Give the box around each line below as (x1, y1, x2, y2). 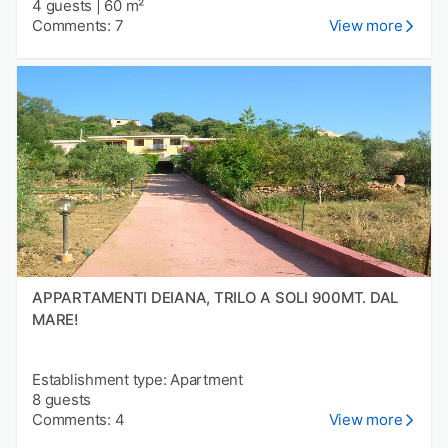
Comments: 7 (32, 15, 124, 35)
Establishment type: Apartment (32, 370, 243, 390)
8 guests (32, 390, 91, 410)
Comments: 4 (32, 410, 125, 430)
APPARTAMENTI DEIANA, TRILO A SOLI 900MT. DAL (32, 288, 398, 308)
